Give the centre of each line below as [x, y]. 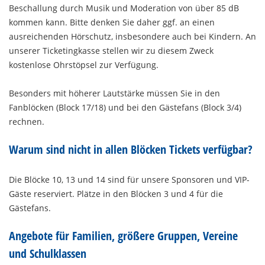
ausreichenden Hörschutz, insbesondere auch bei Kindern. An [132, 36]
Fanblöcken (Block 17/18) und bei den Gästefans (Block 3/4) [125, 107]
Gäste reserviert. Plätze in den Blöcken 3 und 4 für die [116, 194]
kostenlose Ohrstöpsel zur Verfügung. [84, 65]
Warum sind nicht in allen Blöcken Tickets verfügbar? [131, 149]
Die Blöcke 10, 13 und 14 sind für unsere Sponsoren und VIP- [129, 180]
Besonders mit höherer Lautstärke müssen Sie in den [114, 93]
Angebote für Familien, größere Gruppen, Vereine [123, 236]
